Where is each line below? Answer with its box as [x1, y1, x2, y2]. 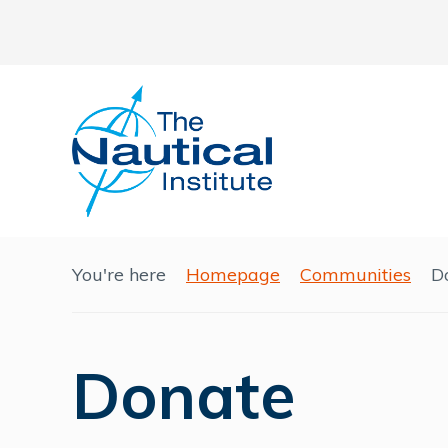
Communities [300, 263, 411, 286]
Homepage [186, 263, 280, 286]
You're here [72, 263, 166, 286]
